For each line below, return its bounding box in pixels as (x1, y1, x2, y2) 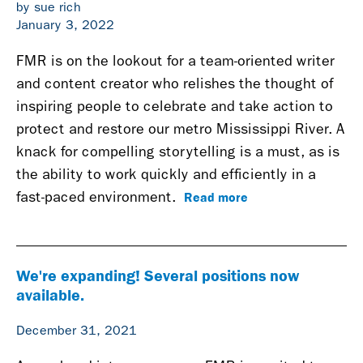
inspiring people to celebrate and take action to (16, 98, 333, 115)
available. (16, 283, 84, 306)
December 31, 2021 (16, 322, 137, 338)
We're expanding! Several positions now (16, 263, 299, 287)
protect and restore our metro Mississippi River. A (16, 121, 346, 138)
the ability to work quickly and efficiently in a (16, 166, 316, 183)
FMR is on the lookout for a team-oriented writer (16, 53, 335, 70)
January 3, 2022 (16, 17, 114, 32)
